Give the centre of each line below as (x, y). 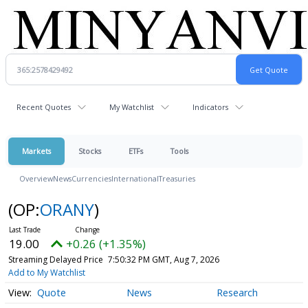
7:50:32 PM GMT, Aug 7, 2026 (163, 260)
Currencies (91, 178)
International (135, 178)
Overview (36, 178)
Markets (36, 151)
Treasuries (177, 178)
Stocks (90, 151)
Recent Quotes (44, 107)
